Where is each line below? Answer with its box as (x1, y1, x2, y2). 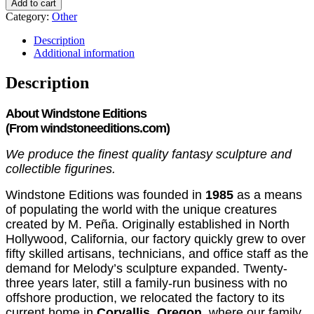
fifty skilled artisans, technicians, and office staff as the (6, 246, 308, 261)
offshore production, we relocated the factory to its (6, 290, 285, 305)
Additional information (34, 46, 135, 59)
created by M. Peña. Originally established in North (6, 217, 289, 231)
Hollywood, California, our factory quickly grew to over (6, 231, 306, 246)
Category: (6, 10, 52, 22)
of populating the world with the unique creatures (6, 202, 277, 217)
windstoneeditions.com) (41, 121, 170, 135)
